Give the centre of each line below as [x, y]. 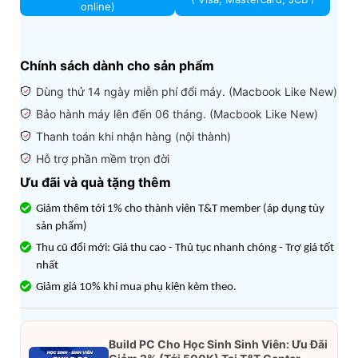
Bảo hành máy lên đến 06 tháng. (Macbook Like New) [177, 114]
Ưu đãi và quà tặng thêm [95, 182]
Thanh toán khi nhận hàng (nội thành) [133, 136]
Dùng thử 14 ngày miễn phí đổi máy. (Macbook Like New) [187, 91]
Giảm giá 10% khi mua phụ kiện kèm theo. [136, 287]
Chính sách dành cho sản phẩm [117, 66]
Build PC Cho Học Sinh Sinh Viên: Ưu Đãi [218, 344]
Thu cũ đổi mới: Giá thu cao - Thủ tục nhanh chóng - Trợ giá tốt [185, 248]
